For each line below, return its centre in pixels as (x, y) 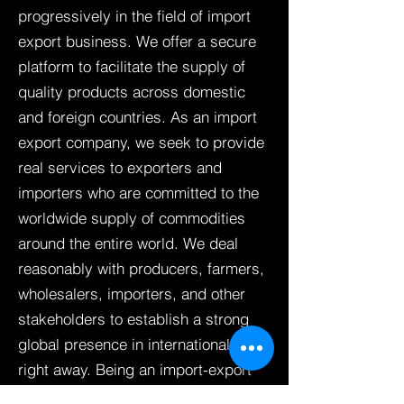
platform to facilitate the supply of (132, 66)
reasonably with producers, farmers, (141, 268)
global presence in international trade (144, 344)
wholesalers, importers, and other (132, 294)
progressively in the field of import (134, 16)
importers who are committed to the (138, 193)
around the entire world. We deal (128, 243)
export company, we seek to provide (141, 142)
